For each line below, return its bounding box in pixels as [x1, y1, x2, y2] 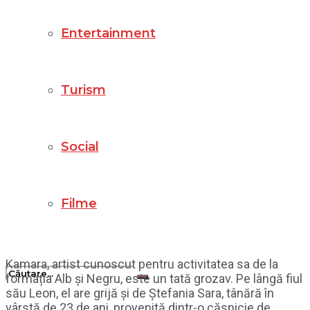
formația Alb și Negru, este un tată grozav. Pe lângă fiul [6, 271, 302, 286]
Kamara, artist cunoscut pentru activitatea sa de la [6, 257, 278, 271]
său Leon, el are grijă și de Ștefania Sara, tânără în [6, 286, 274, 300]
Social [61, 139, 99, 154]
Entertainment [61, 26, 156, 41]
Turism [61, 82, 106, 98]
